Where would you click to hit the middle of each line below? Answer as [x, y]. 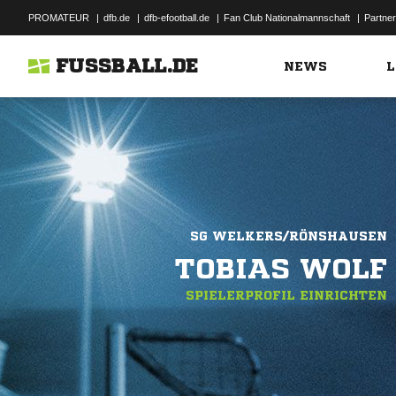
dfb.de [117, 18]
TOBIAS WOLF [281, 269]
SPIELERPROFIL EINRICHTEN [286, 295]
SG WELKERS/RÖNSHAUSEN [289, 236]
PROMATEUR [59, 18]
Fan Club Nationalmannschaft [287, 18]
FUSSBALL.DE [127, 66]
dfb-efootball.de [177, 18]
